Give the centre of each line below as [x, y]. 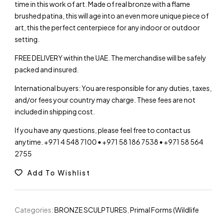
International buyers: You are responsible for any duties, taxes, [113, 88]
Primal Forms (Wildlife [164, 210]
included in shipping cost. [55, 112]
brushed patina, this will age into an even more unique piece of [112, 16]
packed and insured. [47, 70]
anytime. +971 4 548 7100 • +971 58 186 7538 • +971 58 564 [109, 142]
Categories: [34, 210]
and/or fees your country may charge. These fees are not [105, 100]
